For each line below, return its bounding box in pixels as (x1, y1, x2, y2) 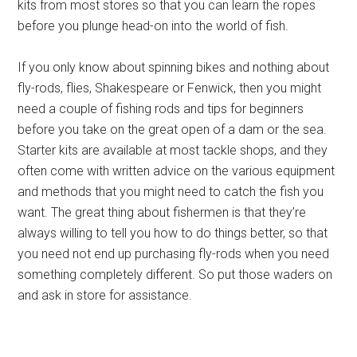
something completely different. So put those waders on (18, 267, 333, 282)
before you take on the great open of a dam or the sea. (18, 122, 328, 137)
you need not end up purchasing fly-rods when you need (18, 246, 330, 261)
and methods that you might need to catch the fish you (18, 184, 324, 199)
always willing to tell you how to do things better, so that (18, 226, 328, 241)
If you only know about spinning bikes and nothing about (18, 60, 330, 75)
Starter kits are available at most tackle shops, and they (18, 143, 328, 158)
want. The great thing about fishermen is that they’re (18, 205, 307, 220)
